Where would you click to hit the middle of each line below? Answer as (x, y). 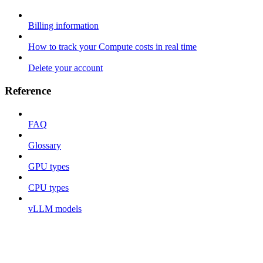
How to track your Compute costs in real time (112, 47)
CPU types (48, 187)
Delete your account (65, 68)
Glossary (45, 145)
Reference (28, 91)
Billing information (63, 26)
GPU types (49, 166)
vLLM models (55, 208)
